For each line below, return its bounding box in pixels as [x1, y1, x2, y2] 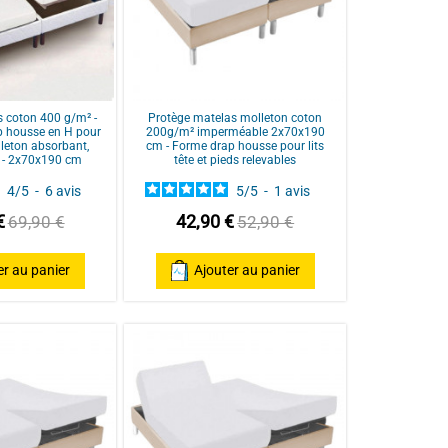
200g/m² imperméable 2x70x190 [145, 124, 325, 139]
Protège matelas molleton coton [148, 110, 323, 125]
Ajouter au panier [193, 262, 300, 279]
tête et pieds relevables [174, 152, 297, 167]
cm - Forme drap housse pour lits [146, 138, 325, 153]
